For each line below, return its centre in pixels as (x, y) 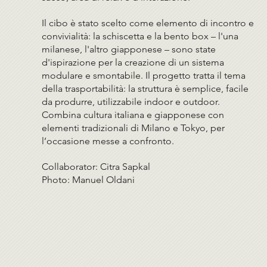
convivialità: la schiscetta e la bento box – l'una (140, 36)
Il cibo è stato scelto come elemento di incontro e (148, 23)
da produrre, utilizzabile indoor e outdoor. (131, 101)
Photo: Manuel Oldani (89, 179)
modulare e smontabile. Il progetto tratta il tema (144, 75)
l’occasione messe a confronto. (108, 141)
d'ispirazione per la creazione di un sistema (133, 62)
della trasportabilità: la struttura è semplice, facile (145, 88)
